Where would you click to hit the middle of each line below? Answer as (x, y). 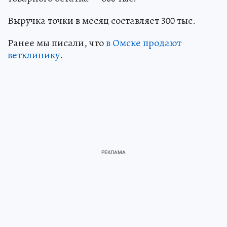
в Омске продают (144, 43)
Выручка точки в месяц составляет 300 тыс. (102, 20)
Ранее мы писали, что (57, 43)
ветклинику (34, 55)
